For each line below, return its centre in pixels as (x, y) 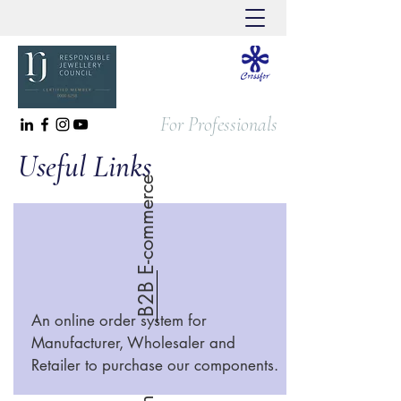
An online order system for (119, 320)
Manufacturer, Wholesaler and (133, 343)
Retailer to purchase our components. (155, 365)
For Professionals (219, 124)
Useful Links (85, 167)
